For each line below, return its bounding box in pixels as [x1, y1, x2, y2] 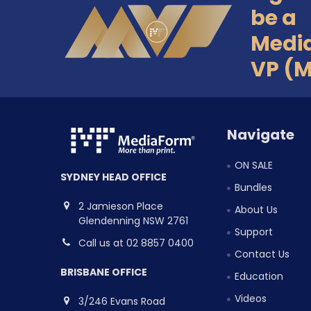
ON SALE [235, 158, 274, 173]
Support [235, 225, 274, 239]
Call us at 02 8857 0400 [78, 235, 194, 250]
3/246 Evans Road [78, 294, 165, 308]
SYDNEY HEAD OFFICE [60, 169, 167, 184]
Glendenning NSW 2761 [78, 213, 188, 228]
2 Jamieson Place [78, 199, 163, 213]
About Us [235, 203, 278, 217]
